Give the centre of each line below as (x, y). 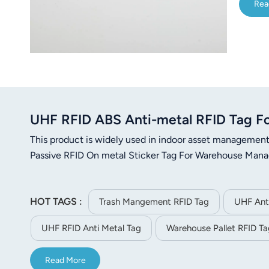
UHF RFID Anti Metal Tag (91, 228)
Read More (65, 260)
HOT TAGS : (57, 202)
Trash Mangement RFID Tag (154, 202)
